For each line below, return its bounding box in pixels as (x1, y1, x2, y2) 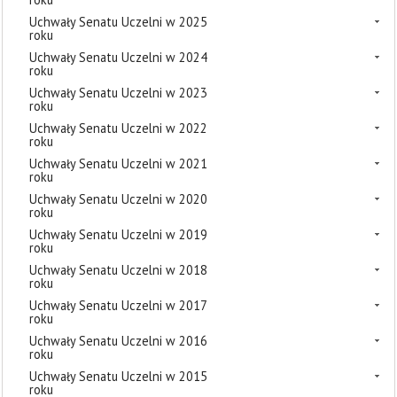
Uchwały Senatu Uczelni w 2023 (29, 84, 207, 101)
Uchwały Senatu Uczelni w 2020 (29, 191, 207, 207)
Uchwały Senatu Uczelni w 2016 (29, 332, 207, 349)
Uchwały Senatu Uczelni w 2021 (29, 155, 207, 172)
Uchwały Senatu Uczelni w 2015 (29, 368, 207, 385)
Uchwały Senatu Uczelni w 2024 (29, 49, 207, 66)
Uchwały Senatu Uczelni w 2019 (29, 226, 207, 243)
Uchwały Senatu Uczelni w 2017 (29, 297, 206, 314)
